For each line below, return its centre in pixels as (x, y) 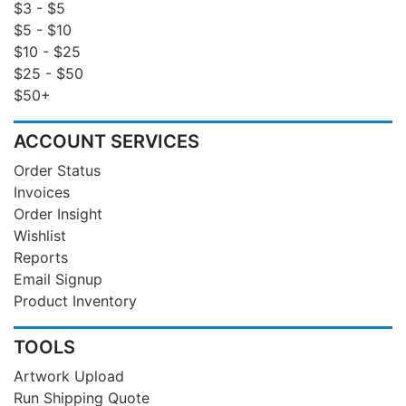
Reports (41, 257)
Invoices (42, 192)
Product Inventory (75, 300)
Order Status (57, 170)
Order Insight (58, 213)
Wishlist (40, 235)
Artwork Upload (69, 376)
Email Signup (58, 279)
